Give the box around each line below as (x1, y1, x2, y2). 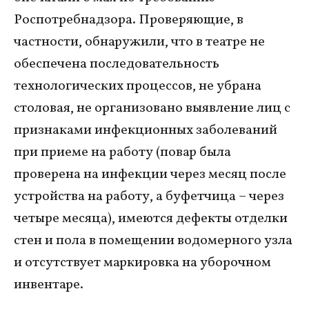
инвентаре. (14, 275, 83, 295)
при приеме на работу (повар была (14, 143, 231, 163)
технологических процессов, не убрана (14, 77, 261, 97)
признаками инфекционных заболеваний (14, 121, 277, 141)
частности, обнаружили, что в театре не (14, 32, 265, 52)
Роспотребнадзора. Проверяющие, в (14, 10, 243, 30)
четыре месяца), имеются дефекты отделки (14, 209, 288, 229)
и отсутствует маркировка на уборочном (14, 253, 271, 273)
